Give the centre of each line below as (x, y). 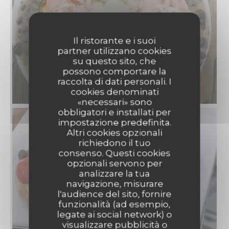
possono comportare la (114, 71)
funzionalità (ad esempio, (114, 204)
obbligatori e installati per (114, 112)
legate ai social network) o (114, 214)
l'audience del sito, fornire (114, 194)
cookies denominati (114, 92)
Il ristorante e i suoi (114, 41)
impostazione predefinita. (114, 122)
